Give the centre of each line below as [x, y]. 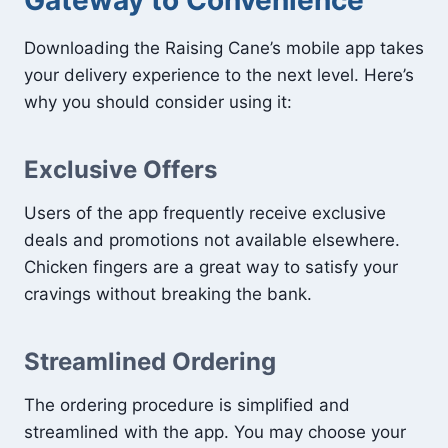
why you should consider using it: [158, 101]
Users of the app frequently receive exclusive [205, 212]
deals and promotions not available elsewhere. [212, 239]
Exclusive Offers [120, 169]
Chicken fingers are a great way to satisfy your [211, 266]
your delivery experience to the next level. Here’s [219, 74]
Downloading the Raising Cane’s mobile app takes [224, 47]
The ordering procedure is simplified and [187, 404]
